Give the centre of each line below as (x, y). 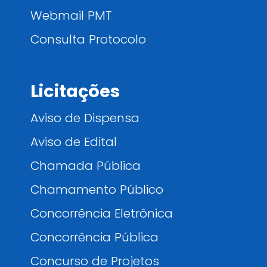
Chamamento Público (97, 190)
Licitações (75, 91)
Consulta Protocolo (88, 39)
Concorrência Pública (94, 237)
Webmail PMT (71, 15)
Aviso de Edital (74, 142)
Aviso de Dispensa (85, 118)
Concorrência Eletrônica (102, 213)
